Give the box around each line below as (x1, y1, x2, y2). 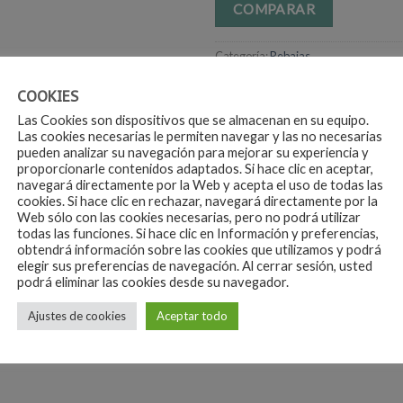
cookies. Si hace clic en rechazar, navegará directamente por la (17, 193, 378, 209)
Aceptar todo (157, 309, 228, 323)
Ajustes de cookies (28, 309, 126, 323)
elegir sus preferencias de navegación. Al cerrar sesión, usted (17, 258, 372, 273)
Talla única (144, 257, 202, 273)
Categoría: (215, 48, 270, 63)
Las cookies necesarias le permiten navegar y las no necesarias (17, 129, 382, 144)
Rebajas (270, 48, 310, 63)
